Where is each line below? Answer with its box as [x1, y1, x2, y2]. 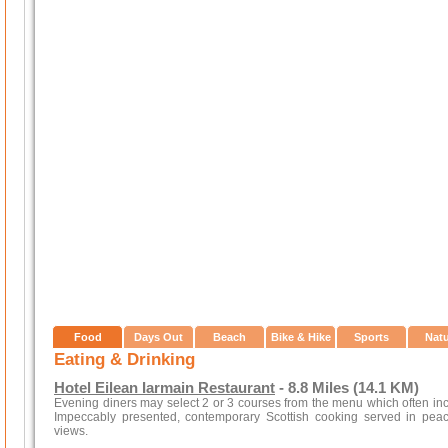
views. [54, 424, 88, 438]
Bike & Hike [270, 331, 331, 343]
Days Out [134, 331, 183, 343]
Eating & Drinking [54, 349, 195, 369]
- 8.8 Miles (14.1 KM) [275, 380, 419, 396]
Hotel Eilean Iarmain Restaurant [54, 380, 275, 396]
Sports [354, 331, 389, 343]
